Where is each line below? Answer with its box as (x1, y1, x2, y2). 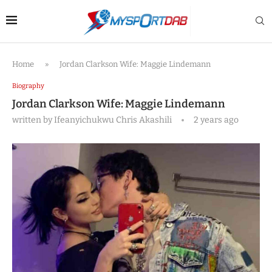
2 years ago (192, 115, 239, 125)
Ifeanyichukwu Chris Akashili (54, 115, 172, 125)
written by (12, 115, 54, 125)
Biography (12, 82, 44, 90)
